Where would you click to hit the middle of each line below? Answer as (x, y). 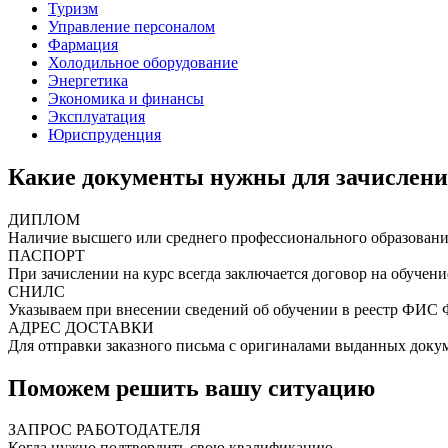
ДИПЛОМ (44, 219)
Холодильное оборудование (143, 62)
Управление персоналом (131, 26)
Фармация (83, 44)
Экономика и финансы (126, 98)
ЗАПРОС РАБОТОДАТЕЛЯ (104, 430)
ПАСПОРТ (46, 255)
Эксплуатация (96, 116)
